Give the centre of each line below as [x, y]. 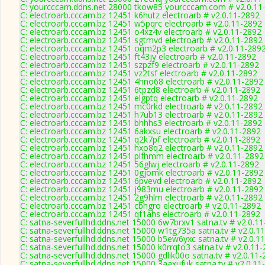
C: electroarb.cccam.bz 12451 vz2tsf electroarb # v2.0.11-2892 [139, 73]
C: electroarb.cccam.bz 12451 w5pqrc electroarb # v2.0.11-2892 [141, 23]
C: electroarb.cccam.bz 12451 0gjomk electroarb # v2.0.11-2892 [142, 172]
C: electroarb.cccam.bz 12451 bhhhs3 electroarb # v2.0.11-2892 [141, 123]
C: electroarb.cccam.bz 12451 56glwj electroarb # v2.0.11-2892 [140, 164]
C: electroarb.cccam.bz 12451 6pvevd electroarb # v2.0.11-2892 [141, 181]
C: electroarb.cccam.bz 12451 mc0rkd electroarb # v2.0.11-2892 [141, 106]
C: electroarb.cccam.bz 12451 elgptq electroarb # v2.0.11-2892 [139, 98]
